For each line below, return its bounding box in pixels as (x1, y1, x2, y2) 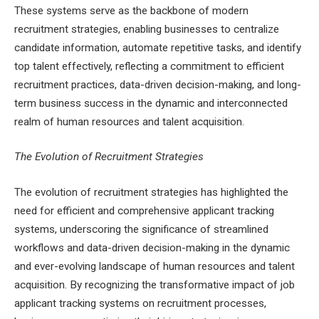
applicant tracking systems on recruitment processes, (14, 296, 266, 310)
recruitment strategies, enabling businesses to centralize (14, 22, 279, 36)
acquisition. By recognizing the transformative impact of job (14, 278, 295, 291)
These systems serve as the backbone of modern (14, 4, 249, 17)
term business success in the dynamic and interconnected (14, 96, 288, 110)
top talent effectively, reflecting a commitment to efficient (14, 59, 284, 73)
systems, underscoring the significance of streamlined (14, 222, 268, 236)
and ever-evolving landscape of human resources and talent (14, 259, 295, 273)
